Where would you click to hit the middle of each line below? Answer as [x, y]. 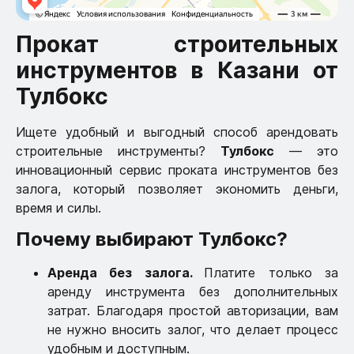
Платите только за [271, 273]
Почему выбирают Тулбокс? [152, 239]
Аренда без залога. [126, 273]
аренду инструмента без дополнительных [193, 292]
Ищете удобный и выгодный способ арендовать [177, 132]
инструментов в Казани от [177, 70]
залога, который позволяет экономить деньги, [177, 188]
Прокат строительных [177, 44]
